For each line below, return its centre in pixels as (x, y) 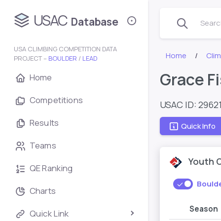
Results (44, 123)
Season (204, 209)
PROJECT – (31, 58)
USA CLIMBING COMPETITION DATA (65, 49)
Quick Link (49, 213)
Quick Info (198, 126)
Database (95, 22)
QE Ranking (51, 168)
